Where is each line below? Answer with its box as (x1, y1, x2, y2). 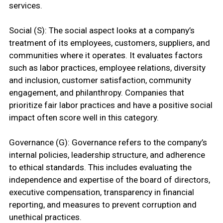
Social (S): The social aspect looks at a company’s (8, 25, 195, 36)
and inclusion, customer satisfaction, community (8, 75, 191, 86)
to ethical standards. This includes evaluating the (8, 162, 192, 173)
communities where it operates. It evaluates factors (8, 50, 203, 61)
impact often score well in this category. (8, 112, 159, 123)
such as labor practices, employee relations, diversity (8, 63, 206, 73)
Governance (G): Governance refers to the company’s (8, 137, 207, 148)
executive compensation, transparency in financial (8, 187, 194, 198)
